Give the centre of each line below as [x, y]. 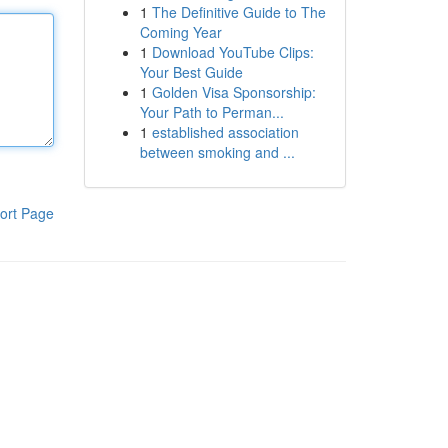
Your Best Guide [191, 72]
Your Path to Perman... [211, 112]
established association [225, 132]
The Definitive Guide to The [238, 12]
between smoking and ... [217, 152]
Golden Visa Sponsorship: [233, 92]
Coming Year [180, 32]
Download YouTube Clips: [232, 52]
